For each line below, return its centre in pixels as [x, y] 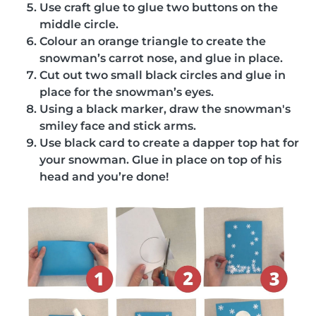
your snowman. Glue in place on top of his [160, 159]
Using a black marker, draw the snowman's [165, 109]
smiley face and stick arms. [118, 126]
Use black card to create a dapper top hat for [169, 142]
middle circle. [79, 24]
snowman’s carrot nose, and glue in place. [161, 58]
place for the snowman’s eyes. [127, 92]
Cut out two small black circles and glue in [163, 75]
